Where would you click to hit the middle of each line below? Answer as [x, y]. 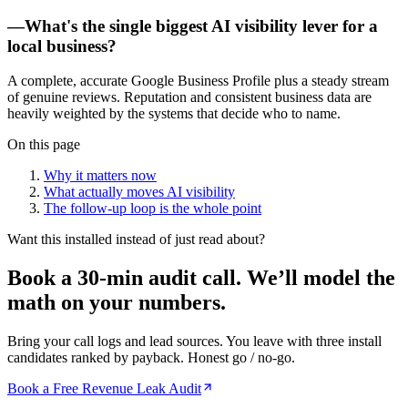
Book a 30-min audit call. [124, 278]
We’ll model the [321, 278]
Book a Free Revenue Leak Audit [104, 389]
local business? [62, 46]
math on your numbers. [117, 303]
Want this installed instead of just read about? [136, 240]
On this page [44, 145]
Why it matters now [100, 176]
